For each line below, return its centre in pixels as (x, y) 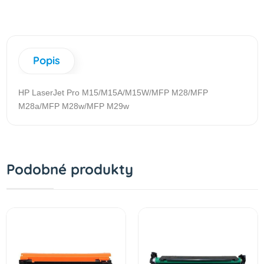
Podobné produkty (70, 169)
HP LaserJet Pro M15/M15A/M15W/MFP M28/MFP (113, 92)
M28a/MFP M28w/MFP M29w (74, 106)
